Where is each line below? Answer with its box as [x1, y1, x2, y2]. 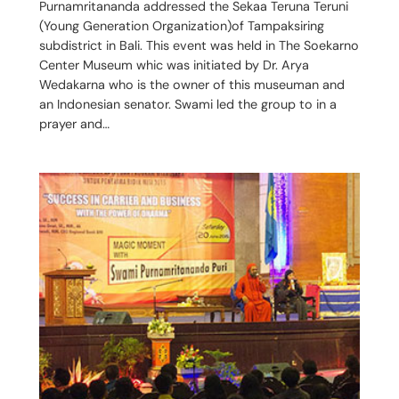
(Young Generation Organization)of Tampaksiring [38, 17, 324, 34]
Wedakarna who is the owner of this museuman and [38, 76, 345, 93]
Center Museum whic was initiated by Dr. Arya [38, 56, 309, 73]
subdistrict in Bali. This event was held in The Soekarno [38, 37, 359, 53]
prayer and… [38, 115, 110, 132]
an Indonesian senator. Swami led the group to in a [38, 95, 337, 112]
